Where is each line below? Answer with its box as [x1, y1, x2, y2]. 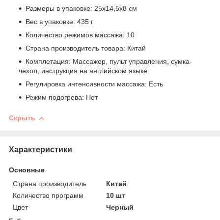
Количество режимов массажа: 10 [26, 30, 135, 39]
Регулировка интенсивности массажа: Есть [26, 80, 163, 88]
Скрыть [9, 113, 35, 122]
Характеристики [9, 145, 72, 154]
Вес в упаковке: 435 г [26, 17, 93, 26]
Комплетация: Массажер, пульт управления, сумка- [26, 57, 192, 65]
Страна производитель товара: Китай [26, 44, 146, 52]
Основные [9, 165, 45, 174]
